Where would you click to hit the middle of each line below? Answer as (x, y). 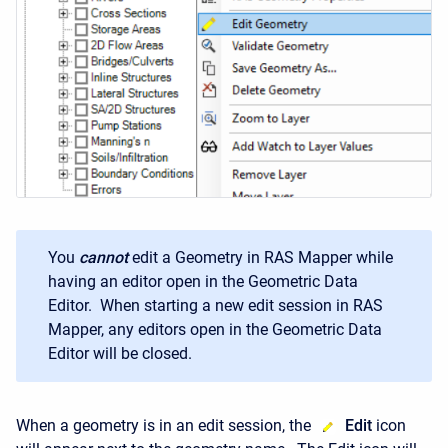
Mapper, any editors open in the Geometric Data (215, 330)
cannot (103, 258)
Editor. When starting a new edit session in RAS (215, 306)
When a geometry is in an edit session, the (165, 426)
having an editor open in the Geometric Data (203, 282)
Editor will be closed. (120, 354)
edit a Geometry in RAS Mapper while (262, 258)
